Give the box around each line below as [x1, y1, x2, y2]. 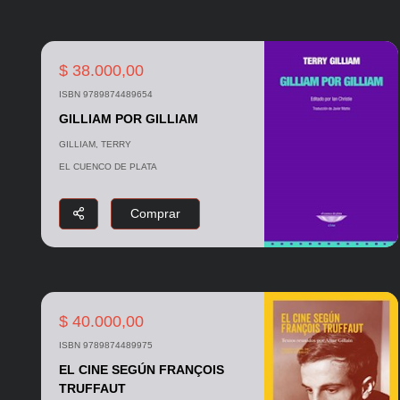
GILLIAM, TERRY [58, 138, 131, 149]
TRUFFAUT [58, 381, 126, 396]
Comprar [129, 206, 180, 221]
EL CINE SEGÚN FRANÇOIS [58, 362, 224, 378]
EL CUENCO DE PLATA [58, 161, 157, 171]
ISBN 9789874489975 [58, 340, 153, 351]
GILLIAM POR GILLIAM [58, 111, 198, 126]
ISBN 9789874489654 [58, 88, 153, 99]
